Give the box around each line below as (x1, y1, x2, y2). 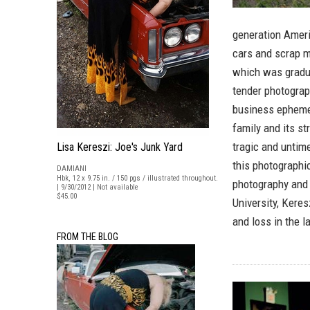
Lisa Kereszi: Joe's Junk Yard (57, 140, 183, 154)
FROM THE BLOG (57, 231, 118, 242)
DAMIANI (57, 164, 86, 173)
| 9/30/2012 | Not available (57, 183, 138, 192)
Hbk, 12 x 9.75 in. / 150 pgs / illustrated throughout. (57, 174, 218, 183)
